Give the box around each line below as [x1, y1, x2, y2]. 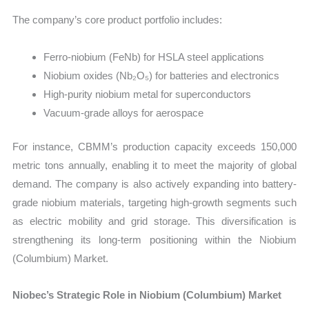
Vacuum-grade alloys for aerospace [43, 106, 204, 119]
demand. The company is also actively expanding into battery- [12, 178, 297, 190]
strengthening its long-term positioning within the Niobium [12, 234, 297, 246]
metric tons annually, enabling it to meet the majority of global [12, 159, 297, 172]
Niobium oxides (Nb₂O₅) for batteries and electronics [43, 69, 280, 81]
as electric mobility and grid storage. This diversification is [12, 215, 297, 228]
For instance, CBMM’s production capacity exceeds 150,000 [12, 141, 297, 153]
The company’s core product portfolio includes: [12, 14, 223, 26]
